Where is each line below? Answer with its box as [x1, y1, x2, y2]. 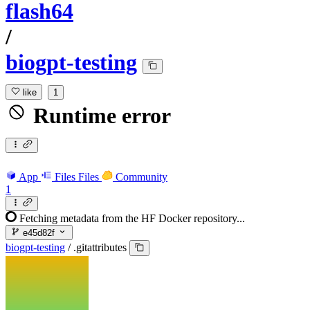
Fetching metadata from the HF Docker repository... [19, 212, 245, 224]
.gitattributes [73, 241, 127, 254]
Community [116, 170, 167, 183]
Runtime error [28, 103, 171, 129]
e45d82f [20, 228, 55, 239]
